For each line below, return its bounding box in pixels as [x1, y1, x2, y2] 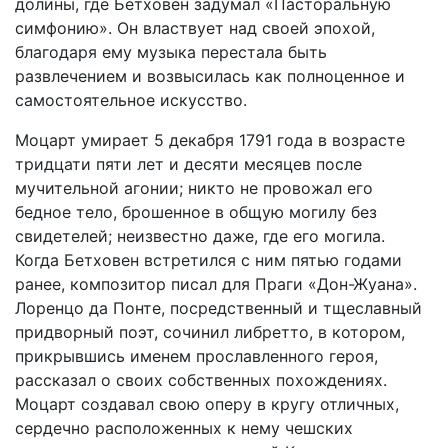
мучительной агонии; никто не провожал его [15, 178, 373, 198]
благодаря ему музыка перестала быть [15, 42, 327, 62]
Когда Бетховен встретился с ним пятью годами [15, 250, 402, 270]
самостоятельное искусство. [15, 90, 247, 110]
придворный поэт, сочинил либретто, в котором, [15, 322, 405, 342]
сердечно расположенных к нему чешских [15, 418, 353, 438]
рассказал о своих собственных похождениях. [15, 370, 387, 390]
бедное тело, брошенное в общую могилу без [15, 202, 377, 222]
